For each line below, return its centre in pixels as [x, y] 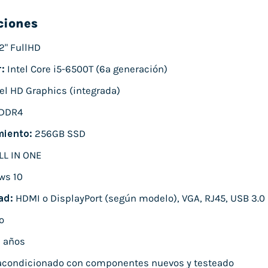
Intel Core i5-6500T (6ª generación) [86, 69]
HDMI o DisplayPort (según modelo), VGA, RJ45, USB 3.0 [139, 199]
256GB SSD [59, 133]
